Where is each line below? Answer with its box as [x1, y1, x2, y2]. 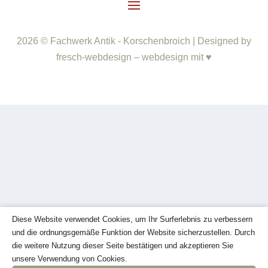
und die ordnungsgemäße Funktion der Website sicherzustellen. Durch [12, 228, 255, 237]
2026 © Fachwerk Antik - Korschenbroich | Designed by [17, 35, 251, 46]
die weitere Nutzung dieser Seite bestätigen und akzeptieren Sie [12, 241, 233, 250]
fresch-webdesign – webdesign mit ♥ [56, 51, 212, 62]
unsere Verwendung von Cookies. [12, 254, 127, 263]
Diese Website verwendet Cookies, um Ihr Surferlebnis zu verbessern [12, 215, 252, 224]
